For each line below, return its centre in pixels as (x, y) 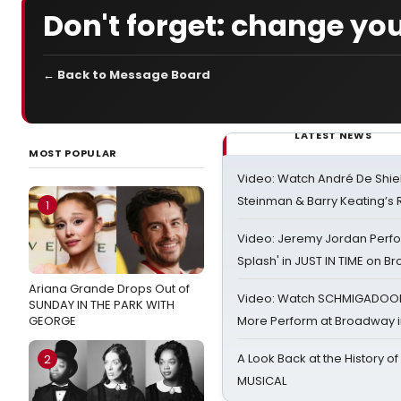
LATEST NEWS (333, 135)
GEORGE (52, 321)
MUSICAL (262, 381)
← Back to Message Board (127, 75)
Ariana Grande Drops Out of (109, 289)
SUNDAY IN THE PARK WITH (102, 305)
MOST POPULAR (73, 153)
